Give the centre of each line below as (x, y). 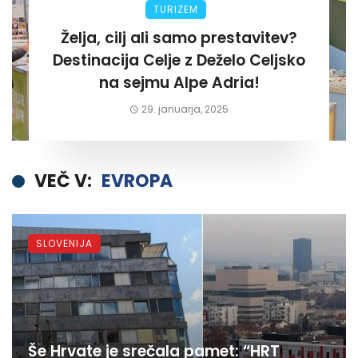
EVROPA (137, 181)
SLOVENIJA (64, 244)
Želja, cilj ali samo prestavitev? (179, 38)
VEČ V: (63, 181)
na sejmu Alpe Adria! (179, 83)
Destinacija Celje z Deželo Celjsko (179, 61)
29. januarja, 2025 (185, 109)
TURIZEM (176, 10)
